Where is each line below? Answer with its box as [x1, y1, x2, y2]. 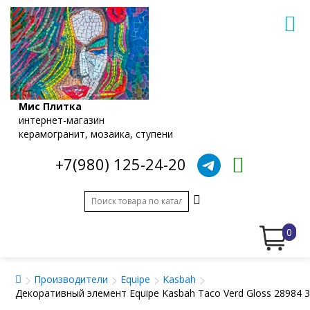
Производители [34, 272, 108, 286]
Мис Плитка [19, 99, 82, 113]
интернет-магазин [19, 113, 104, 127]
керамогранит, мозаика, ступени [19, 127, 173, 140]
